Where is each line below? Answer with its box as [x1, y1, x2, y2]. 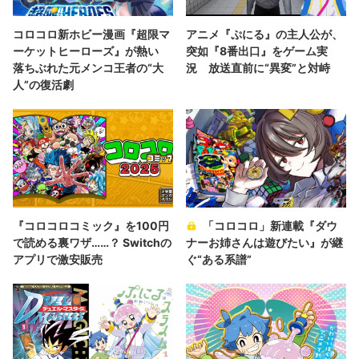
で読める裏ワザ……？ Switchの [13, 236, 171, 250]
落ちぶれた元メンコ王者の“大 [13, 60, 163, 75]
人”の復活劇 [13, 77, 74, 91]
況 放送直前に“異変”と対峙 [186, 60, 330, 75]
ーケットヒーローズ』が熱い [13, 43, 170, 58]
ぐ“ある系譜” [186, 252, 252, 267]
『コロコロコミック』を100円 [13, 219, 169, 233]
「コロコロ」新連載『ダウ [203, 219, 337, 233]
